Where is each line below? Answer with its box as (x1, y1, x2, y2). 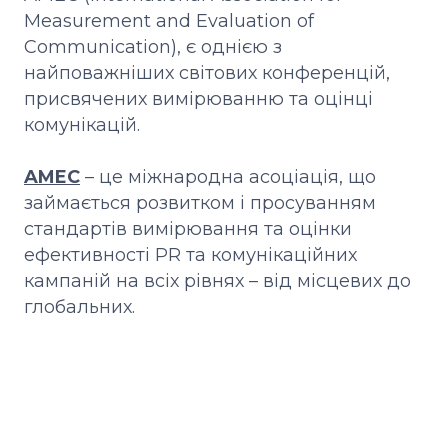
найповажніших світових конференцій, (24, 61, 390, 84)
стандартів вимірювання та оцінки (24, 217, 352, 240)
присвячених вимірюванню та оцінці (24, 87, 373, 110)
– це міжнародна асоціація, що (85, 165, 376, 188)
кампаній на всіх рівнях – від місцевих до (24, 269, 411, 292)
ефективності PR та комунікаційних (24, 243, 357, 266)
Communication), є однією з (24, 35, 282, 58)
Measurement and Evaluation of (24, 9, 314, 32)
